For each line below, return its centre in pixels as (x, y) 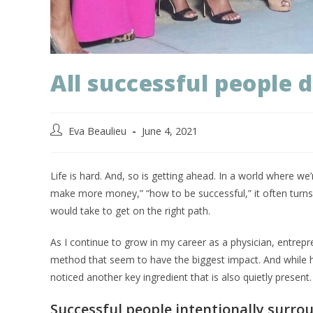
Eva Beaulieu (97, 131)
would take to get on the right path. (132, 211)
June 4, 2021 (170, 131)
